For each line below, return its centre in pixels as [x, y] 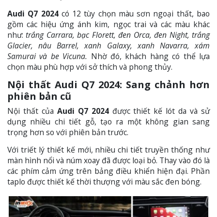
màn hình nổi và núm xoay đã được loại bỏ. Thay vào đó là [108, 160]
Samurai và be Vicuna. [47, 56]
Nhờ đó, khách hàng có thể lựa [149, 56]
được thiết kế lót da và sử [159, 111]
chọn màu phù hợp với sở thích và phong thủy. [91, 67]
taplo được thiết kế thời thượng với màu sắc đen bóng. [104, 181]
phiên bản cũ [39, 96]
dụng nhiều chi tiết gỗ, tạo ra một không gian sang [108, 121]
